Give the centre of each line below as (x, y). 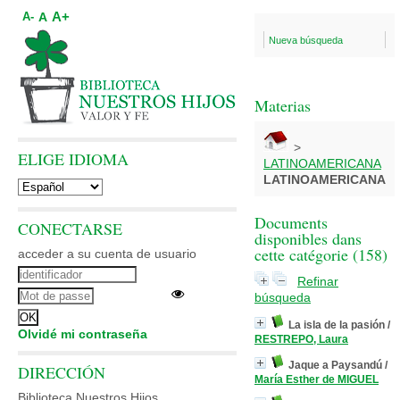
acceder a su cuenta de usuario (107, 254)
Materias (283, 105)
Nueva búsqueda (306, 40)
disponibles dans (308, 238)
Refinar (318, 281)
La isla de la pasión (337, 325)
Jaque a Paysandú (335, 365)
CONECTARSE (70, 229)
